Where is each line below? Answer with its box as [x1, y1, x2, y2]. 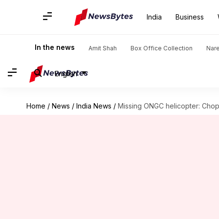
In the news [35, 43, 75, 51]
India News [76, 102, 111, 110]
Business [175, 13, 204, 21]
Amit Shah [88, 44, 117, 52]
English [55, 69, 77, 78]
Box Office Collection [131, 44, 193, 52]
